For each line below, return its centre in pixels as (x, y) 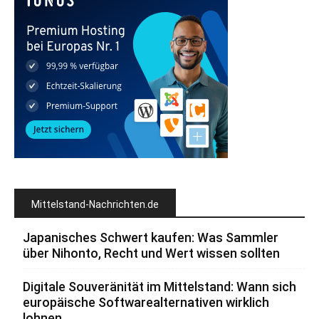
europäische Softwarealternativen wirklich (146, 303)
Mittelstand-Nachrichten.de (95, 205)
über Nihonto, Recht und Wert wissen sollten (151, 253)
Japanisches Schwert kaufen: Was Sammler (151, 238)
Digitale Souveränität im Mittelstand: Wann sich (159, 287)
